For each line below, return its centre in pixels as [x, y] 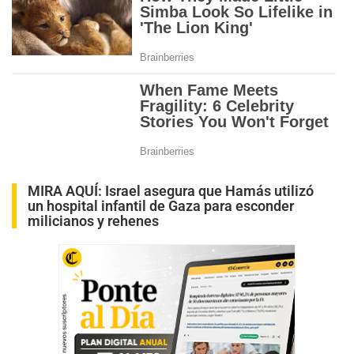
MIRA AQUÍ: [66, 190]
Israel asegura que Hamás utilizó [209, 190]
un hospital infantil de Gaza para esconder [161, 205]
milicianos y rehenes [93, 220]
